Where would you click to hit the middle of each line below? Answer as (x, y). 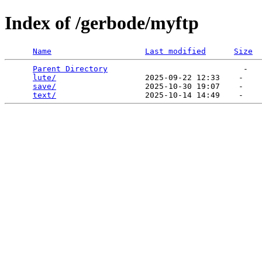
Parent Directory (70, 68)
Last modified (175, 51)
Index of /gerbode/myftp (102, 23)
